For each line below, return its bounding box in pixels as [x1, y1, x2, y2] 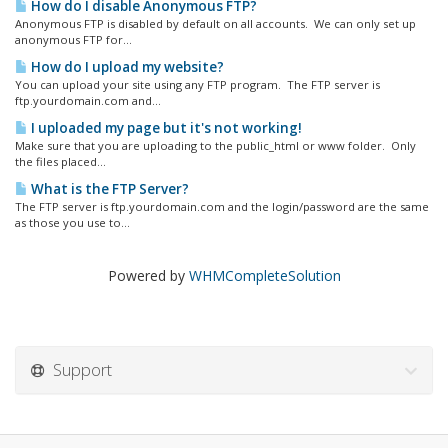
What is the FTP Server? [28, 180, 189, 198]
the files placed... [15, 154, 106, 169]
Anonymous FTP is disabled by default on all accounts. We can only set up [15, 16, 416, 31]
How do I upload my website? [28, 58, 224, 76]
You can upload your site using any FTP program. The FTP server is [15, 77, 380, 92]
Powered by [107, 266, 189, 285]
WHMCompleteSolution [188, 266, 341, 285]
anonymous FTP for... [15, 32, 132, 47]
